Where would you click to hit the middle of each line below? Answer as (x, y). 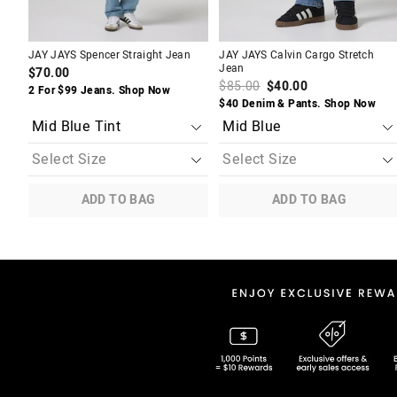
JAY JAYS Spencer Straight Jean (109, 55)
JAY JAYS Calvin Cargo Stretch (297, 55)
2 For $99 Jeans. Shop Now (99, 91)
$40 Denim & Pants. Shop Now (298, 104)
